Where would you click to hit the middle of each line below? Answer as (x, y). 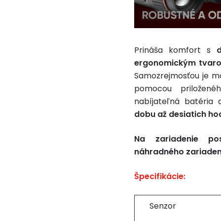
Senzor (163, 206)
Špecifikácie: (160, 177)
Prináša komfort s (175, 50)
